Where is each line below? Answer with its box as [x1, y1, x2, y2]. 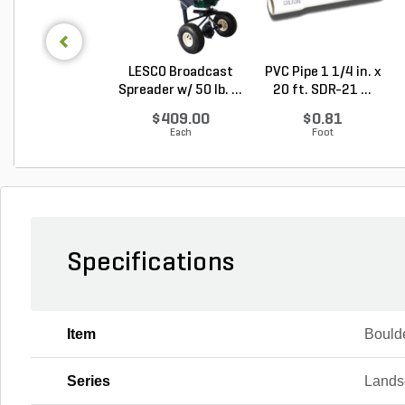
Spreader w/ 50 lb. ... [118, 82, 242, 98]
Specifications [67, 249, 234, 278]
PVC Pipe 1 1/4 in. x [264, 64, 381, 80]
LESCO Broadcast [127, 64, 233, 80]
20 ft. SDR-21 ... [273, 82, 372, 98]
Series [67, 372, 110, 389]
